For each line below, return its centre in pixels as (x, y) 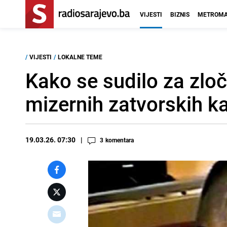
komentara (120, 140)
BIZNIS (180, 14)
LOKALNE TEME (80, 57)
